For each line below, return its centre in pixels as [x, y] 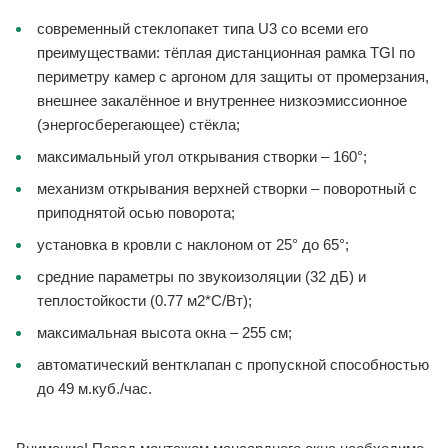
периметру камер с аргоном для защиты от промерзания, [233, 76]
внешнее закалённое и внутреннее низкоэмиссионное [222, 100]
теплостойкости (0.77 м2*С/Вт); [144, 300]
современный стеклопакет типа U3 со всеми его [202, 28]
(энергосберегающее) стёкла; [138, 124]
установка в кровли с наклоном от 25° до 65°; [193, 244]
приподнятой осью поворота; [136, 212]
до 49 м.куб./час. [94, 388]
